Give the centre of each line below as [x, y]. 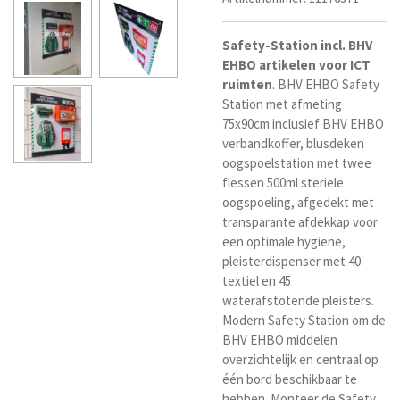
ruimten [247, 85]
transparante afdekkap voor [300, 222]
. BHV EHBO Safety [326, 85]
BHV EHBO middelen [280, 340]
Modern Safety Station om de [304, 321]
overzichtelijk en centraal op [300, 360]
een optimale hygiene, [284, 242]
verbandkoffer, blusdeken [293, 144]
